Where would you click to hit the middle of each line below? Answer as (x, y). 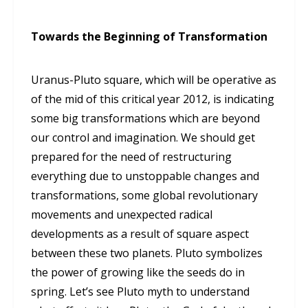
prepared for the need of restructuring (131, 157)
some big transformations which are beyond (145, 119)
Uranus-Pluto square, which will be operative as (154, 80)
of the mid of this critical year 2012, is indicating (153, 99)
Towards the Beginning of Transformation (149, 37)
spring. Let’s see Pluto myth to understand (140, 292)
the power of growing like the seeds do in (138, 273)
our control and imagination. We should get (143, 138)
